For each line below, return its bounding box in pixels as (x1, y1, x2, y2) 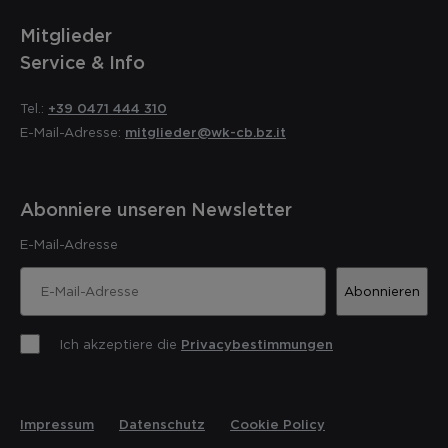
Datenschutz (119, 416, 205, 431)
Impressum (20, 416, 94, 431)
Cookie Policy (230, 416, 325, 431)
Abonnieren (344, 284, 420, 298)
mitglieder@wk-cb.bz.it (125, 124, 286, 139)
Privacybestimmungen (181, 336, 333, 351)
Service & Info (20, 51, 145, 72)
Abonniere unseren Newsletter (20, 198, 292, 219)
